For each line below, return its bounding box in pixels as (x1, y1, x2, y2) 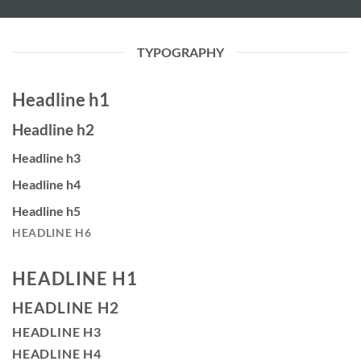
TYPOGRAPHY (137, 44, 224, 60)
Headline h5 (12, 202, 81, 218)
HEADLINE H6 (12, 226, 92, 239)
